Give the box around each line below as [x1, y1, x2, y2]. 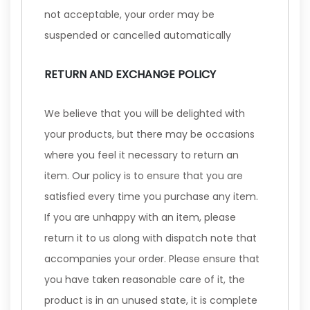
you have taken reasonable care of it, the [44, 273, 245, 286]
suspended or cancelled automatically [44, 28, 231, 42]
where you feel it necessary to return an [44, 148, 239, 162]
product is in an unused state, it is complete [44, 293, 257, 307]
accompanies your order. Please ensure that [44, 252, 259, 266]
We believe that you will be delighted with [44, 107, 245, 120]
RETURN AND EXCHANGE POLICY [44, 66, 216, 82]
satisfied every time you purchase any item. [44, 190, 258, 203]
